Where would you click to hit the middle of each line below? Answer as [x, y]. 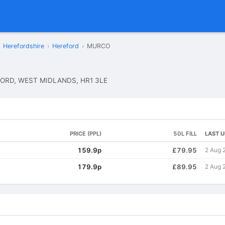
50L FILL [185, 134]
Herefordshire [24, 46]
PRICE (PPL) [86, 134]
